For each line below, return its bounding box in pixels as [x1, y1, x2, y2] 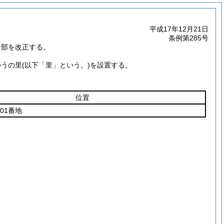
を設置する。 [90, 61, 132, 69]
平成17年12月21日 [149, 25, 208, 33]
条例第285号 [168, 34, 208, 42]
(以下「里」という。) [22, 61, 90, 69]
